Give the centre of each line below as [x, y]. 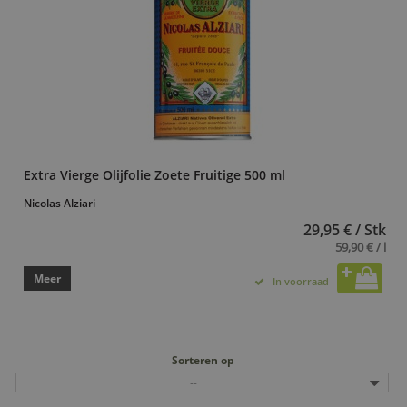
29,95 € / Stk [345, 229]
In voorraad [301, 281]
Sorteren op [203, 360]
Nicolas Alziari [60, 203]
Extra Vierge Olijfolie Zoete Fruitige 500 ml [154, 174]
